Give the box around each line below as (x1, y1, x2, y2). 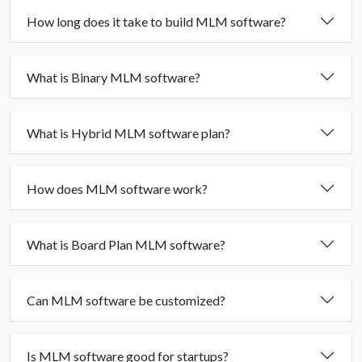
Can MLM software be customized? (27, 292, 225, 308)
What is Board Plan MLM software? (27, 236, 225, 252)
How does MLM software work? (27, 180, 208, 196)
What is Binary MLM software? (27, 69, 200, 85)
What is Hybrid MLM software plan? (27, 124, 230, 141)
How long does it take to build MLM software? (27, 13, 286, 29)
